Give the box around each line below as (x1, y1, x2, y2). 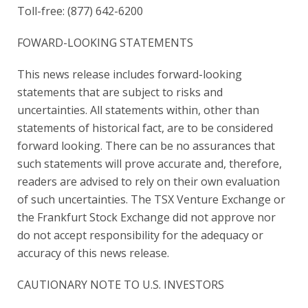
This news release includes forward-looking (17, 67, 242, 82)
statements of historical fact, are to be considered (17, 120, 273, 135)
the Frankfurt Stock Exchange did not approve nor (17, 210, 276, 225)
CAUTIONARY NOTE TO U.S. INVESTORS (17, 277, 224, 292)
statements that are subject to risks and (17, 85, 223, 100)
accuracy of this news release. (17, 245, 169, 261)
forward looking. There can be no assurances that (17, 138, 275, 153)
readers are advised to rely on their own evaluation (17, 174, 280, 189)
